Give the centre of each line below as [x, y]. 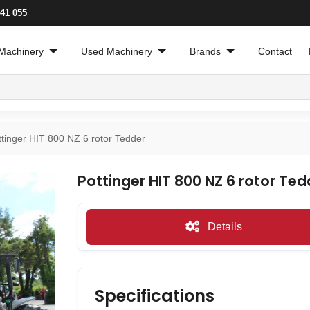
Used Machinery [117, 51]
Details [223, 227]
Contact [275, 51]
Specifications [155, 296]
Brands [206, 51]
